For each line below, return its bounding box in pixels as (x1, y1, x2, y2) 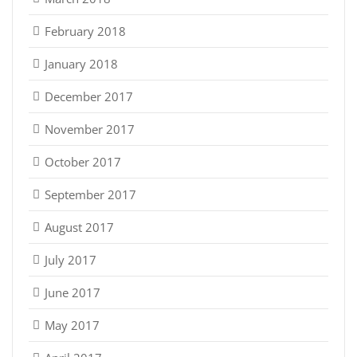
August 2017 (45, 218, 114, 235)
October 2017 (45, 153, 121, 170)
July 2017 (45, 251, 96, 268)
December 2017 (45, 88, 133, 104)
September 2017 (45, 186, 136, 202)
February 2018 (45, 22, 126, 39)
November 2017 (45, 120, 135, 137)
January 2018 (45, 55, 118, 72)
